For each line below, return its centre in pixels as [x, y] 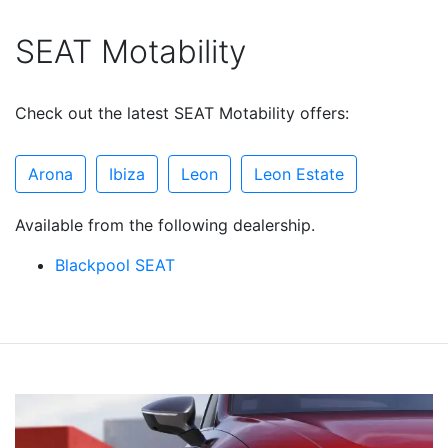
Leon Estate [299, 173]
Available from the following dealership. [165, 224]
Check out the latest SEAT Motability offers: [182, 112]
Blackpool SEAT [115, 264]
